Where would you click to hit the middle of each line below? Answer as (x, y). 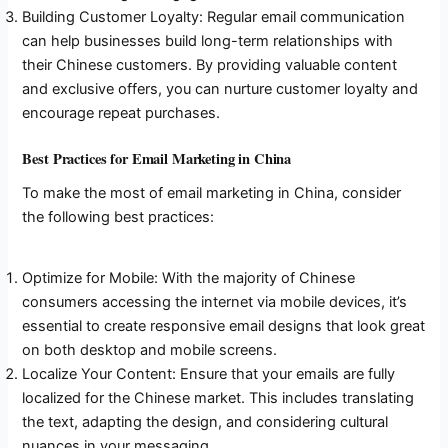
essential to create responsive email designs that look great (224, 326)
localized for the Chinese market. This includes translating (218, 398)
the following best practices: (118, 217)
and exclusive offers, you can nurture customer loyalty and (220, 89)
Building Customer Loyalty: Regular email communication (214, 17)
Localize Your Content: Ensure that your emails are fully (209, 374)
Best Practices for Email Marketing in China (157, 158)
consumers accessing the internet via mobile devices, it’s (215, 302)
